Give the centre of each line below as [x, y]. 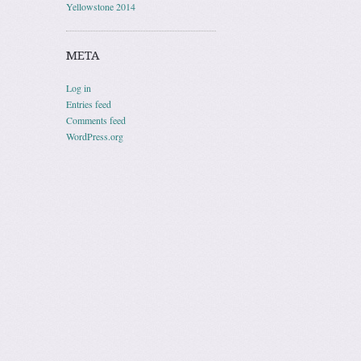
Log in [79, 88]
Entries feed [89, 104]
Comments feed [96, 120]
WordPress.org [95, 136]
